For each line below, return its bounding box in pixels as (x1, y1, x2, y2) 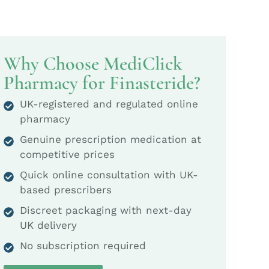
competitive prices (20, 148, 115, 161)
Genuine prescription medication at (20, 133, 201, 146)
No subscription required (20, 240, 146, 252)
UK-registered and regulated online (20, 98, 198, 110)
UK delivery (20, 219, 77, 232)
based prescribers (20, 184, 112, 196)
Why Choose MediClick (4, 52, 183, 76)
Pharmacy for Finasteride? (4, 71, 201, 95)
